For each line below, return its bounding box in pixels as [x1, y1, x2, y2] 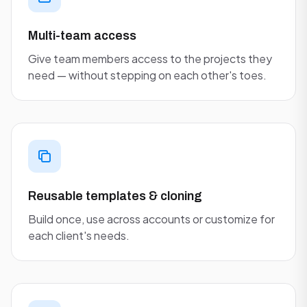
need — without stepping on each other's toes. [28, 68, 267, 82]
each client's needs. [28, 228, 130, 243]
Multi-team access [28, 29, 136, 42]
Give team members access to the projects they [28, 51, 272, 66]
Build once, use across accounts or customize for [28, 212, 275, 226]
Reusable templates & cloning [28, 189, 202, 203]
